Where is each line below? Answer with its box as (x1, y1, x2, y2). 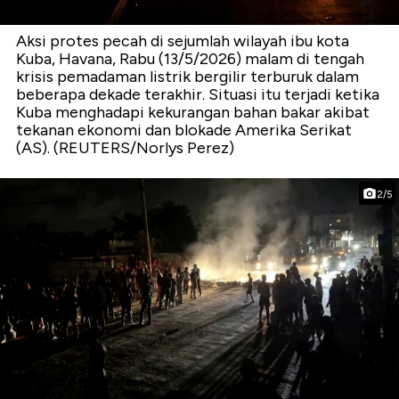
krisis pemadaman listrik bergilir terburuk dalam (16, 67, 359, 87)
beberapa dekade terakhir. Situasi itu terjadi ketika (16, 85, 379, 105)
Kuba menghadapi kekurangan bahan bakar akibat (16, 102, 370, 123)
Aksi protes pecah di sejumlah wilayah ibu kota (16, 31, 349, 52)
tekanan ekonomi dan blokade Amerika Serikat (16, 120, 352, 141)
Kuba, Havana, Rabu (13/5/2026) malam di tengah (16, 49, 364, 69)
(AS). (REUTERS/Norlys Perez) (16, 138, 234, 159)
